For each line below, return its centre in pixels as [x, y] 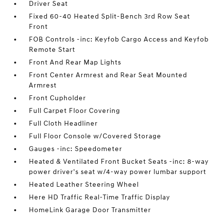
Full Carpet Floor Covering [75, 111]
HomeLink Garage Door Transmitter [90, 210]
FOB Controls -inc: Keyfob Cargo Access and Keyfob [119, 39]
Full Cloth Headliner [64, 123]
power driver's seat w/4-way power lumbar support [118, 172]
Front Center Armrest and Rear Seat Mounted [108, 75]
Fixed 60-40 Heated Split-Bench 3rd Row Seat [110, 16]
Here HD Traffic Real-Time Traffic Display [100, 197]
